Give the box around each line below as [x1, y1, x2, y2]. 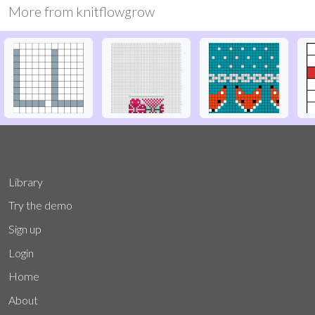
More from [8, 3, 76, 20]
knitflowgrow [76, 3, 155, 20]
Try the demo [8, 198, 72, 212]
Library [8, 174, 43, 188]
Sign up [8, 221, 41, 236]
